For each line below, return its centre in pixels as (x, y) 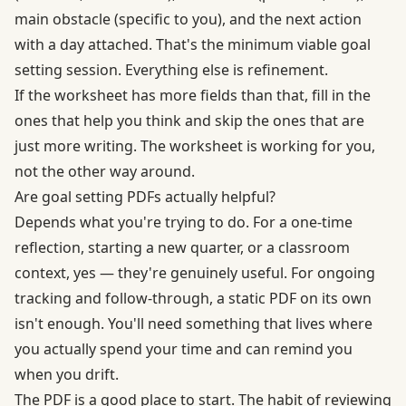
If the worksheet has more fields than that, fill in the (193, 95)
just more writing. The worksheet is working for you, (195, 145)
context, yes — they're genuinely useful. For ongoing (195, 272)
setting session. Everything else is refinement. (171, 69)
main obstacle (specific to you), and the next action (188, 19)
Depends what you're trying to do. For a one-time (184, 222)
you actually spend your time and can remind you (184, 348)
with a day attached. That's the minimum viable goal (193, 44)
